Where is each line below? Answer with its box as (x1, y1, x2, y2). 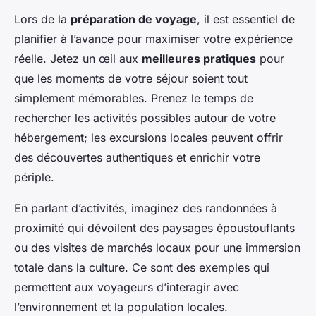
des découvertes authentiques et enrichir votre (14, 150, 260, 165)
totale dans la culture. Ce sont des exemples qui (14, 260, 269, 275)
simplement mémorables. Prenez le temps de (14, 91, 253, 106)
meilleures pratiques (142, 51, 256, 66)
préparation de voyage (71, 12, 197, 27)
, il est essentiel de (197, 12, 295, 27)
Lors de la (14, 12, 71, 27)
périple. (14, 170, 54, 185)
